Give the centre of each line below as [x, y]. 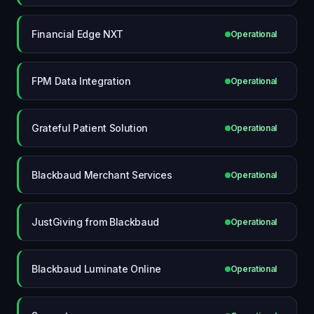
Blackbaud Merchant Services [102, 175]
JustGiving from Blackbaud [95, 221]
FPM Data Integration [81, 81]
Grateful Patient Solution [90, 128]
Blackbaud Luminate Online [96, 268]
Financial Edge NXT [77, 34]
